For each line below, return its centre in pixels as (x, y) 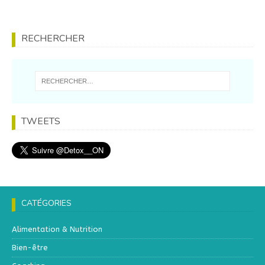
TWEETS (41, 121)
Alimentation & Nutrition (57, 229)
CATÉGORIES (46, 203)
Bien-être (30, 247)
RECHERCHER (53, 38)
